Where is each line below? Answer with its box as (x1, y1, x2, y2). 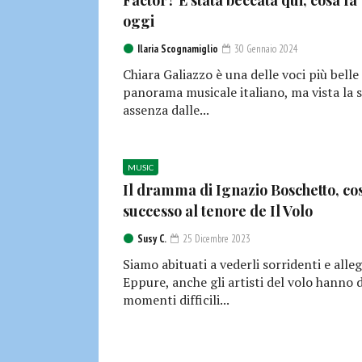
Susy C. (137, 232, 166, 246)
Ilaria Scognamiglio (137, 42, 218, 57)
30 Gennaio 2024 (232, 42, 298, 57)
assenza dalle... (123, 101, 209, 120)
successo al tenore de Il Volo (123, 201, 313, 221)
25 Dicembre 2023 (180, 232, 250, 246)
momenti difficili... (123, 291, 229, 309)
